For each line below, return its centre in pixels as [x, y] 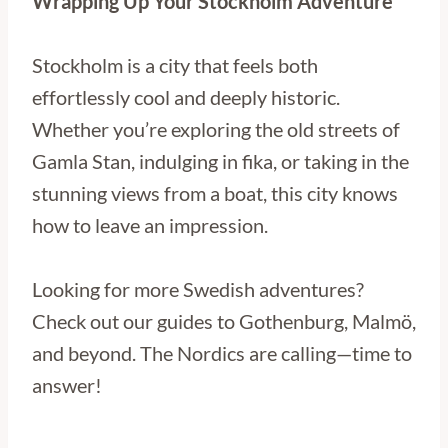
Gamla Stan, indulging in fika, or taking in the [220, 160]
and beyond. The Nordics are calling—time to [222, 352]
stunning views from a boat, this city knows [215, 192]
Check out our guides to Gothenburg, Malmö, [224, 320]
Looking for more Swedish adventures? [198, 288]
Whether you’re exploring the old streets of [216, 128]
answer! [67, 384]
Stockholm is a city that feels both [175, 64]
